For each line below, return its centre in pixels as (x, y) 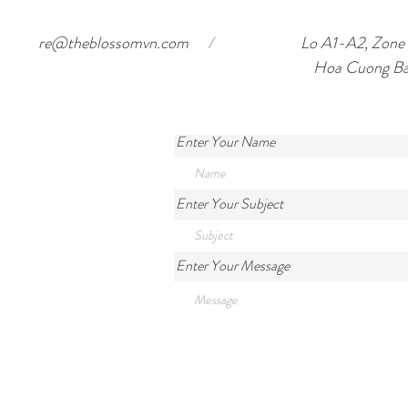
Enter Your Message (233, 266)
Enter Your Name (225, 142)
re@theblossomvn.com (113, 43)
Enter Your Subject (229, 204)
